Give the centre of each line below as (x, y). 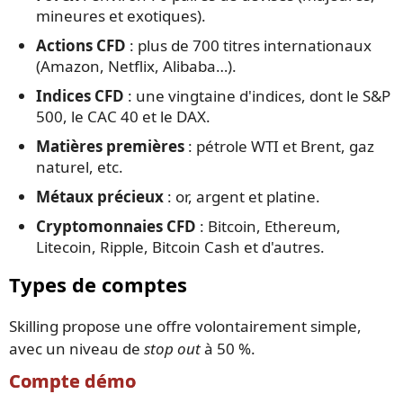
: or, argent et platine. (242, 197)
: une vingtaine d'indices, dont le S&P (257, 96)
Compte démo (72, 381)
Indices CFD (80, 96)
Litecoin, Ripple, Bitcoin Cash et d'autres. (180, 247)
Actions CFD (81, 46)
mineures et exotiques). (121, 16)
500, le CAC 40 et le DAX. (123, 117)
